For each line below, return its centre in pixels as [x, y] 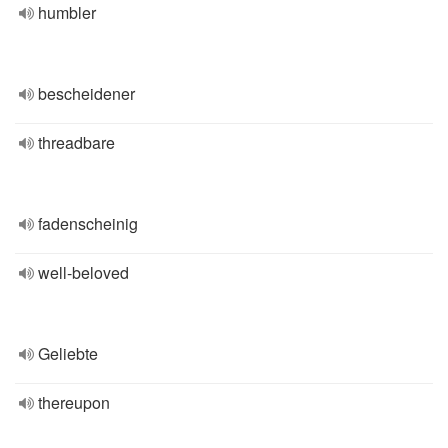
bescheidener [86, 93]
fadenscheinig [88, 223]
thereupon [74, 402]
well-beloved [83, 272]
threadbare [76, 142]
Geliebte [68, 353]
